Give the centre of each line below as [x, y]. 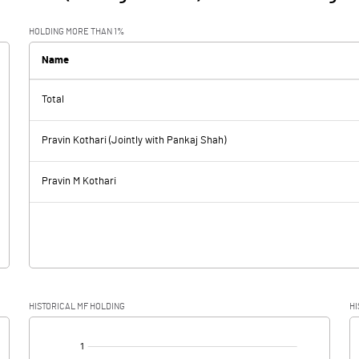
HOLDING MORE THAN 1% [77, 32]
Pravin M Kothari [79, 182]
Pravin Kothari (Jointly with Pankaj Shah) [134, 141]
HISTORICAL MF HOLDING [77, 307]
